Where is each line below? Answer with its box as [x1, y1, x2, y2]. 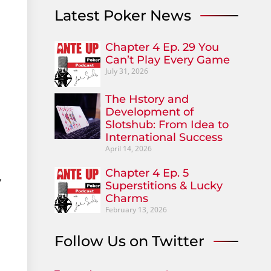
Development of [105, 105, 194, 119]
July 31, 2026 [105, 66, 148, 77]
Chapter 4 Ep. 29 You [105, 41, 219, 54]
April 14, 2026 [105, 143, 152, 154]
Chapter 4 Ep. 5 [105, 166, 189, 180]
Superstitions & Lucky [105, 179, 223, 193]
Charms [105, 192, 148, 206]
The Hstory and [105, 93, 189, 106]
